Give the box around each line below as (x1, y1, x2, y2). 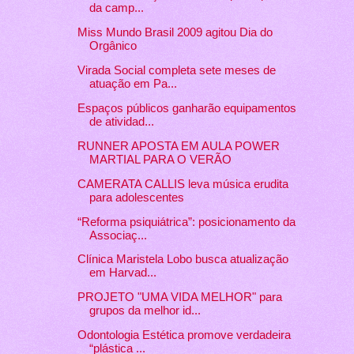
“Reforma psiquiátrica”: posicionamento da (77, 215, 296, 228)
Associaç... (88, 228, 147, 242)
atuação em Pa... (88, 77, 177, 90)
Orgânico (88, 39, 137, 52)
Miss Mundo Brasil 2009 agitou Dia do (77, 25, 273, 39)
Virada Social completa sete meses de (77, 63, 276, 77)
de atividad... (88, 115, 154, 128)
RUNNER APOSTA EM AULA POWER (77, 139, 280, 153)
